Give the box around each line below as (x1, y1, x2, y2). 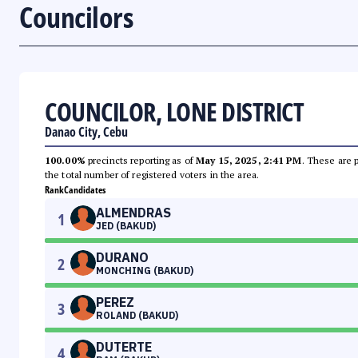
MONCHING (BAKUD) (96, 265, 193, 277)
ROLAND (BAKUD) (96, 309, 178, 322)
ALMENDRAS (96, 205, 171, 221)
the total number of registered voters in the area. (45, 169, 259, 181)
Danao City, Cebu (45, 123, 128, 141)
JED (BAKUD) (96, 220, 156, 233)
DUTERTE (96, 339, 152, 356)
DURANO (96, 249, 149, 266)
